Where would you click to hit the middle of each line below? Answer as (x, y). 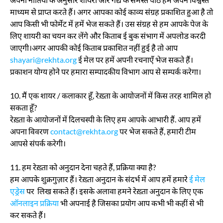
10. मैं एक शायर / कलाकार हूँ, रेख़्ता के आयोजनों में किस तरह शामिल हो (111, 95)
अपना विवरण (30, 131)
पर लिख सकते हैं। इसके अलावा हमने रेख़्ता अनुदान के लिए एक (114, 191)
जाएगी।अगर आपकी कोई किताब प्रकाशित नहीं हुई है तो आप (94, 48)
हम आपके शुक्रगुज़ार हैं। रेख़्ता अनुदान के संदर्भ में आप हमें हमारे (100, 179)
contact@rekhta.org (84, 131)
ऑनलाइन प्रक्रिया (34, 203)
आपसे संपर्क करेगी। (39, 143)
